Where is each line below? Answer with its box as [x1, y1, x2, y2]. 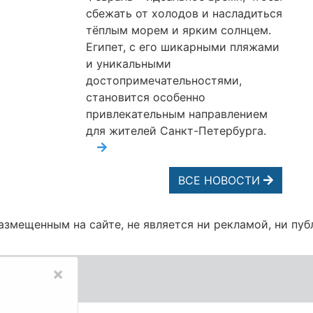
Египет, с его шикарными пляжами [86, 39, 279, 54]
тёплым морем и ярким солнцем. [86, 22, 271, 37]
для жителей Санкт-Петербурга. [86, 123, 266, 138]
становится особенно [86, 89, 205, 104]
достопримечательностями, [86, 73, 242, 87]
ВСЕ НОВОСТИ [178, 173, 263, 187]
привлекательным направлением [86, 106, 268, 121]
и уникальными [86, 56, 171, 71]
